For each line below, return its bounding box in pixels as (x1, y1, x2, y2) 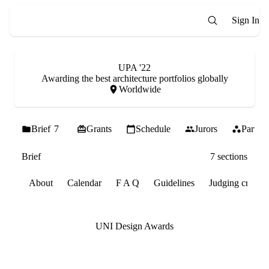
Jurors (195, 124, 217, 134)
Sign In (232, 15, 259, 25)
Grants (86, 124, 112, 134)
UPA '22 (118, 62, 151, 73)
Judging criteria (209, 178, 267, 188)
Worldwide (119, 84, 161, 94)
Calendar (67, 178, 101, 188)
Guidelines (154, 178, 195, 188)
